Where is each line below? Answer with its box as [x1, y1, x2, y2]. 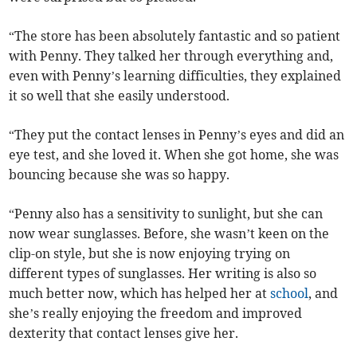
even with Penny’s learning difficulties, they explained [9, 68, 342, 84]
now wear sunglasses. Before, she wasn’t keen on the [9, 226, 330, 242]
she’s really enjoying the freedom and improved [9, 305, 303, 322]
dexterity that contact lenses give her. [9, 325, 239, 342]
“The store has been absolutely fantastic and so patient [9, 28, 341, 45]
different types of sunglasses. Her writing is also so [9, 265, 317, 282]
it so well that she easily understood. [9, 88, 230, 104]
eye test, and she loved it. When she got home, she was [9, 147, 339, 163]
